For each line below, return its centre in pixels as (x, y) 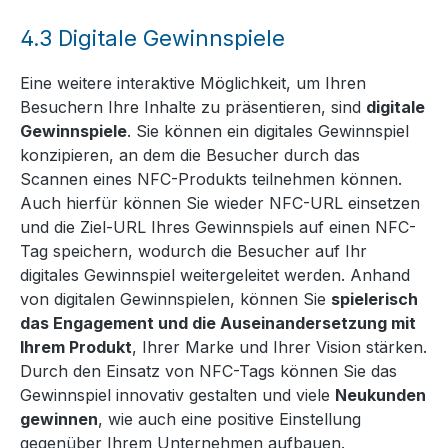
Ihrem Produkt (76, 347)
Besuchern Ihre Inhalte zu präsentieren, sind (193, 107)
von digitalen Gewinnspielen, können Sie (175, 299)
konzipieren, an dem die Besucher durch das (190, 155)
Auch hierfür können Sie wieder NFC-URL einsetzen (220, 203)
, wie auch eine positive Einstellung (229, 419)
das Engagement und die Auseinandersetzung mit (218, 323)
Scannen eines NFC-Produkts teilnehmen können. (211, 179)
